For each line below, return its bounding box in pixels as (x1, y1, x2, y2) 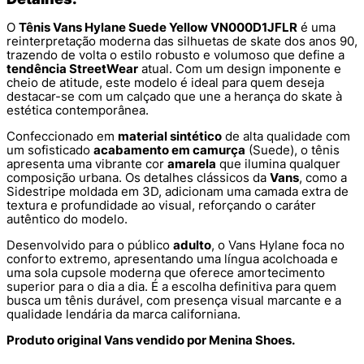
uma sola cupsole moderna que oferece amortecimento (6, 264, 325, 280)
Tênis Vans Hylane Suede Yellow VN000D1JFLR (19, 19, 297, 35)
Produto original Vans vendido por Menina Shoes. (6, 331, 295, 348)
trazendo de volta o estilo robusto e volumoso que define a (6, 46, 344, 63)
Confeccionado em (6, 128, 118, 144)
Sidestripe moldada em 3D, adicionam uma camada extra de (6, 183, 349, 199)
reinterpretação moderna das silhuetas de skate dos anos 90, (6, 32, 357, 49)
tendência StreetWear (6, 60, 138, 76)
